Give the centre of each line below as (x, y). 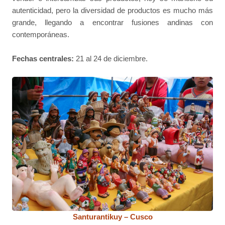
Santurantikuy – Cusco (113, 216)
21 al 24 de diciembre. (111, 58)
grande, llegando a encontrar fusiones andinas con (113, 22)
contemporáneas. (41, 34)
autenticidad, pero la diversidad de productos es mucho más (113, 10)
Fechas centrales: (43, 58)
